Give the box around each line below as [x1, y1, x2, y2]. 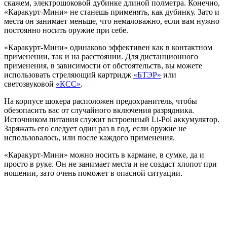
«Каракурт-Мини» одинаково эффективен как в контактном [4, 43, 212, 52]
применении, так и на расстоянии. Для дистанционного [4, 52, 198, 61]
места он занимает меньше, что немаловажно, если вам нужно [4, 17, 219, 26]
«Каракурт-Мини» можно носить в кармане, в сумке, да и [4, 150, 204, 160]
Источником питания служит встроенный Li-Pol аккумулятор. [4, 115, 219, 124]
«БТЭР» [133, 70, 161, 80]
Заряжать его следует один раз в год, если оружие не [4, 124, 186, 133]
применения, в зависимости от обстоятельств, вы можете [4, 61, 202, 70]
